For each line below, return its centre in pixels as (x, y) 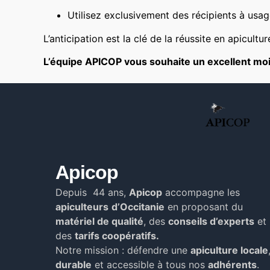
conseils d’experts (211, 221)
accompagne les (201, 192)
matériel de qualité (99, 221)
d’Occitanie (138, 206)
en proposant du (204, 206)
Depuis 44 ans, (92, 192)
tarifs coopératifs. (117, 235)
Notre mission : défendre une (123, 250)
